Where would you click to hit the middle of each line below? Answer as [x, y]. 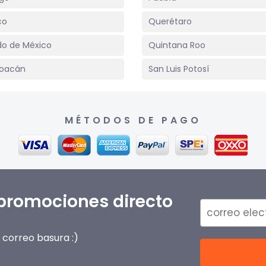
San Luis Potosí [179, 69]
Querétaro [170, 21]
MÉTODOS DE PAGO [133, 120]
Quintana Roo [177, 45]
